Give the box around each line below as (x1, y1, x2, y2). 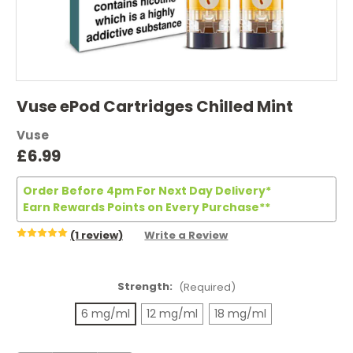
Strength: (117, 279, 175, 294)
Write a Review (144, 227, 229, 243)
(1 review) (70, 227, 123, 243)
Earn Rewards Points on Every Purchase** (23, 199, 270, 215)
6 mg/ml (81, 305, 131, 321)
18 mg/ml (214, 305, 266, 321)
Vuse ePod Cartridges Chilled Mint (17, 95, 293, 117)
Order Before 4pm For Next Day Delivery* (23, 182, 271, 199)
